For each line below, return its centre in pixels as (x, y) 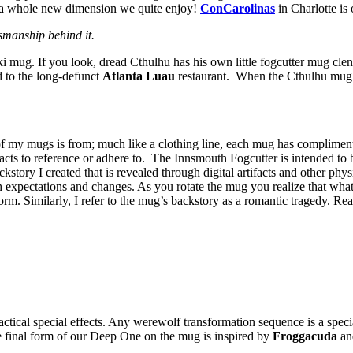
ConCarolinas (238, 9)
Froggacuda (305, 336)
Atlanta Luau (139, 76)
